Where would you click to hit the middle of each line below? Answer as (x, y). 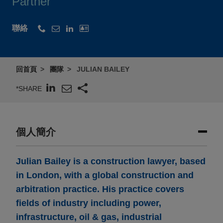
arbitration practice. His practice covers (100, 189)
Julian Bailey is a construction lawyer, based (111, 162)
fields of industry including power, (89, 203)
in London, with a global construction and (105, 175)
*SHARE (29, 88)
